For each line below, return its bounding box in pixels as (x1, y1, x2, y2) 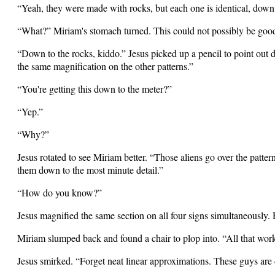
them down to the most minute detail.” (17, 163, 163, 176)
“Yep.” (17, 105, 43, 118)
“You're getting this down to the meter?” (17, 82, 172, 95)
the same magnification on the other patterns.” (17, 60, 193, 72)
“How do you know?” (17, 186, 102, 199)
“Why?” (17, 128, 49, 141)
